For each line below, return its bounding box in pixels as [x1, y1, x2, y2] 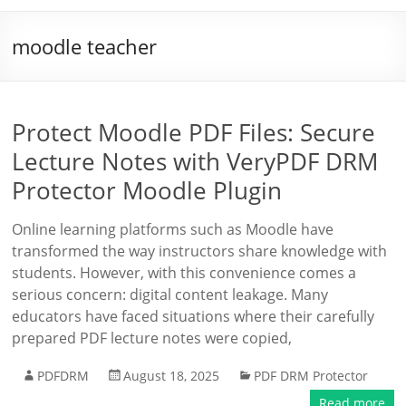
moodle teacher [12, 33, 158, 60]
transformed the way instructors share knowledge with [12, 241, 388, 261]
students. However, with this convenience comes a [12, 263, 357, 283]
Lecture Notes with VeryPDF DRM [12, 145, 379, 178]
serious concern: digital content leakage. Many [12, 285, 329, 304]
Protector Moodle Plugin [12, 174, 283, 207]
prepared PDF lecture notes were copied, [12, 328, 293, 348]
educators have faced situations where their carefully [12, 306, 375, 326]
